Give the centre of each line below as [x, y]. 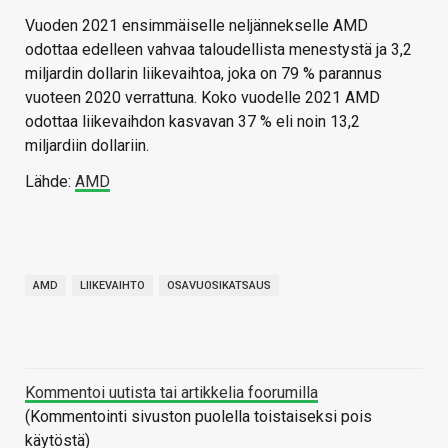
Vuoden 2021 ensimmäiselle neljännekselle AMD [196, 26]
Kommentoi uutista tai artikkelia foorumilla [171, 393]
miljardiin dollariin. [87, 146]
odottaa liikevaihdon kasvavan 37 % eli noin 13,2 [192, 122]
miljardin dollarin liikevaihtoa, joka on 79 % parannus [203, 74]
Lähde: [50, 182]
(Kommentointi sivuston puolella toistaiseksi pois [198, 417]
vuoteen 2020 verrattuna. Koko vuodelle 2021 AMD [202, 98]
